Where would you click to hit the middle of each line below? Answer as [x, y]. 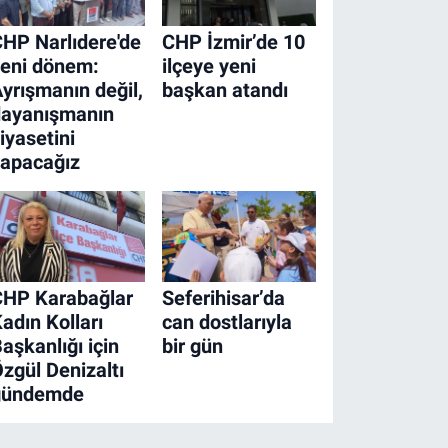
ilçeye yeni [208, 66]
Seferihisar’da [223, 297]
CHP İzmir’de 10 [233, 42]
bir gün [192, 345]
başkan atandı [224, 90]
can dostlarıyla [226, 321]
